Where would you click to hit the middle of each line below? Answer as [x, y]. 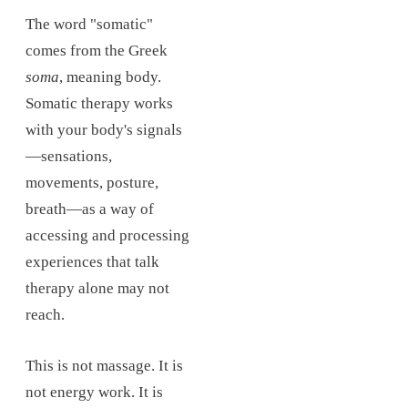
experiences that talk [92, 261]
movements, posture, [92, 182]
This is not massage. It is [104, 366]
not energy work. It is [94, 393]
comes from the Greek [97, 50]
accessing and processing [107, 235]
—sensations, [69, 156]
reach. [45, 314]
